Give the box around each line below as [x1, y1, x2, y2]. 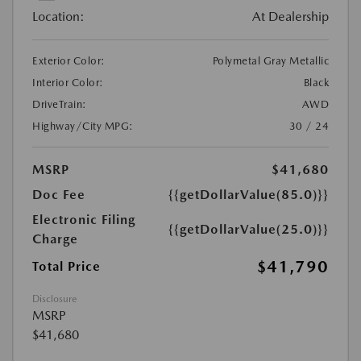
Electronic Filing [32, 212, 135, 227]
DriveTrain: [32, 98, 87, 110]
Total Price [32, 259, 101, 274]
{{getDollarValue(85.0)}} [168, 187, 329, 202]
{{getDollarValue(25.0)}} [168, 222, 329, 237]
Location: [32, 9, 85, 24]
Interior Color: [32, 77, 104, 89]
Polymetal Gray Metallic [212, 55, 329, 67]
